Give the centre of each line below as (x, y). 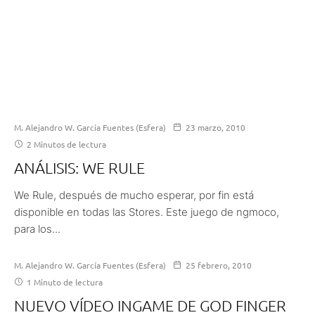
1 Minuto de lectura (64, 282)
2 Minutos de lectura (65, 144)
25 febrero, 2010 (219, 265)
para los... (37, 229)
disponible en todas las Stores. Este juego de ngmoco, (147, 212)
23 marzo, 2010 (216, 127)
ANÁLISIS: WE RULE (79, 167)
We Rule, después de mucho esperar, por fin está (134, 195)
